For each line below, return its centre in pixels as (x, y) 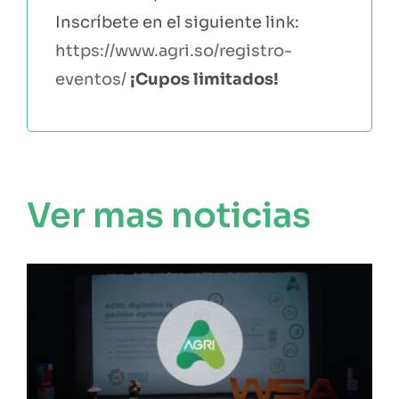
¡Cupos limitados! (206, 79)
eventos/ (90, 79)
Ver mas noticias (168, 216)
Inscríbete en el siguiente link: (177, 22)
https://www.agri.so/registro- (173, 50)
